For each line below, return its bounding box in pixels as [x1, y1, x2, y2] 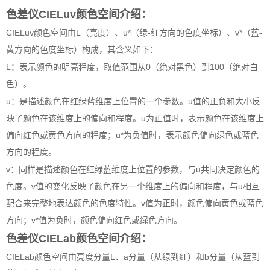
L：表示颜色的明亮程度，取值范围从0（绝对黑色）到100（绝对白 [6, 62, 258, 72]
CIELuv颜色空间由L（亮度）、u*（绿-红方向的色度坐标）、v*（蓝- [6, 28, 262, 38]
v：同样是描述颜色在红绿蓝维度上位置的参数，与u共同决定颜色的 [6, 165, 260, 175]
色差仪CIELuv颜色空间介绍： [6, 8, 152, 21]
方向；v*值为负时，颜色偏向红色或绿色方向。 [6, 215, 182, 225]
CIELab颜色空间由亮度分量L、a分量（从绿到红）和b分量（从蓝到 [6, 252, 260, 262]
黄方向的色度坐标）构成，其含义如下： [6, 45, 158, 55]
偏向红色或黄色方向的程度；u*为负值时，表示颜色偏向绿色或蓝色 [6, 130, 259, 140]
